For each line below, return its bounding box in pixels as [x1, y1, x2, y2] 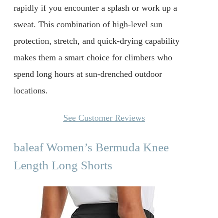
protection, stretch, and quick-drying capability [14, 36, 180, 46]
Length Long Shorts [14, 159, 112, 172]
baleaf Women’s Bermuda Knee [14, 141, 169, 154]
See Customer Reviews [63, 113, 145, 123]
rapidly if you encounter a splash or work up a [14, 3, 177, 13]
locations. [14, 86, 48, 96]
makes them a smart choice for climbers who [14, 53, 172, 63]
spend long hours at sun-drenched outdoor [14, 69, 162, 79]
